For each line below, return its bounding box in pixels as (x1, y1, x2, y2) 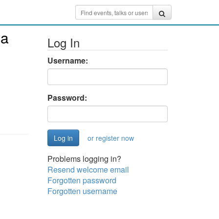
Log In (47, 34, 80, 51)
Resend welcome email (47, 164, 129, 175)
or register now (87, 133, 134, 143)
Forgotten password (47, 175, 116, 186)
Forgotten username (47, 185, 117, 197)
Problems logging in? (47, 153, 121, 164)
